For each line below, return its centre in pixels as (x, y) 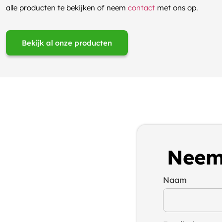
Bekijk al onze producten (67, 43)
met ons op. (176, 7)
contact (141, 7)
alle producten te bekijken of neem (67, 7)
